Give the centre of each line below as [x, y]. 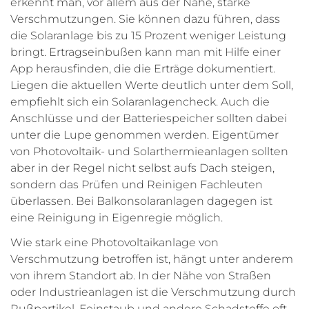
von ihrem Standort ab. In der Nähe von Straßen [141, 276]
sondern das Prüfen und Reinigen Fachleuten [137, 185]
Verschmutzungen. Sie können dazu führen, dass [145, 19]
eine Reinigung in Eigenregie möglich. [117, 218]
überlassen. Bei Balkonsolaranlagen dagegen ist [141, 201]
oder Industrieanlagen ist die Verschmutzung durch [153, 292]
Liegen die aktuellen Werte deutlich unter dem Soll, [152, 86]
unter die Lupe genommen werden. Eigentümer [144, 135]
